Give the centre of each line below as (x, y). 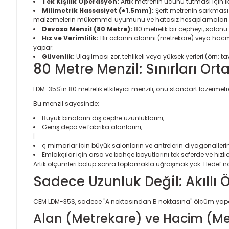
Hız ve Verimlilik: (70, 38)
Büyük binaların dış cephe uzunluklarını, (103, 118)
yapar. (43, 47)
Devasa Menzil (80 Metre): (87, 29)
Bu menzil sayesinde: (66, 104)
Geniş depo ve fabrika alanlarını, (92, 127)
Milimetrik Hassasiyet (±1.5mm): (98, 10)
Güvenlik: (58, 56)
